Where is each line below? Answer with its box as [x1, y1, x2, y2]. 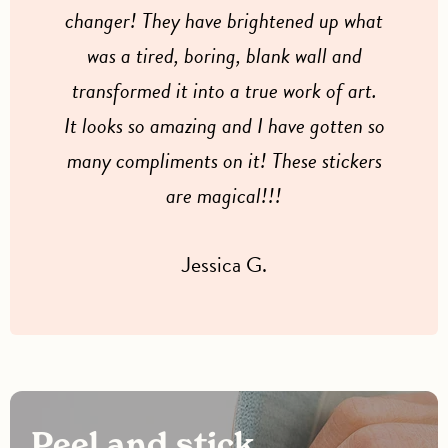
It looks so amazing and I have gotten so [63, 108, 385, 142]
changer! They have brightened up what [65, 3, 383, 37]
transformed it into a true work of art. [71, 73, 377, 107]
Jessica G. [181, 247, 267, 281]
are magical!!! [166, 178, 282, 212]
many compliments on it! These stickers [66, 143, 382, 177]
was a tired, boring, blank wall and [86, 38, 362, 72]
